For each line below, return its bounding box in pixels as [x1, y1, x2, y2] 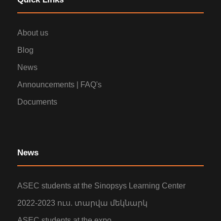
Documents [17, 98, 57, 106]
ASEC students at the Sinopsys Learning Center [17, 182, 185, 190]
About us [17, 29, 48, 37]
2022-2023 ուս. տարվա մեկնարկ [17, 199, 147, 207]
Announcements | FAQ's [17, 80, 102, 89]
